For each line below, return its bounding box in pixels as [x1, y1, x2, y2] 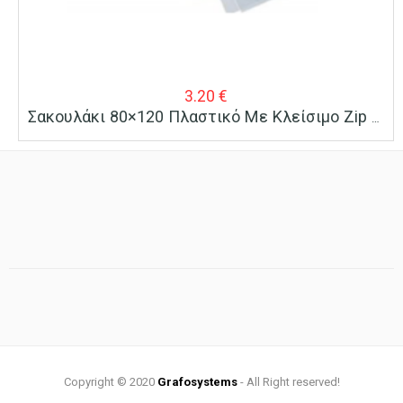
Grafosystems [157, 375, 237, 390]
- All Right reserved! [237, 375, 340, 390]
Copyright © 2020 [63, 375, 157, 390]
